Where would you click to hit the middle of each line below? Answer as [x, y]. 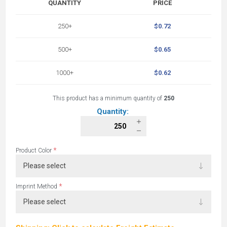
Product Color [34, 150]
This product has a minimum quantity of [108, 98]
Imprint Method [37, 186]
